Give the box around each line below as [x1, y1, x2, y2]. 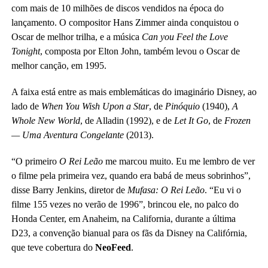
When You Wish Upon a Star [41, 101, 149, 111]
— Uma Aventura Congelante [11, 130, 124, 140]
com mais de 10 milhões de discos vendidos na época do [11, 3, 224, 13]
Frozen [224, 115, 251, 126]
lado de [11, 101, 41, 111]
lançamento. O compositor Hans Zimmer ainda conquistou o [11, 17, 239, 28]
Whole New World [11, 115, 80, 126]
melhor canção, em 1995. [11, 60, 106, 71]
